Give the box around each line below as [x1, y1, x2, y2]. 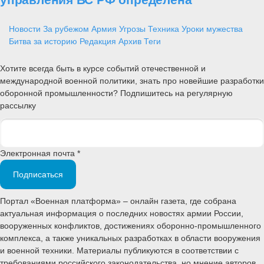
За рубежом [43, 24, 89, 34]
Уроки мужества [181, 24, 243, 34]
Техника [148, 24, 179, 34]
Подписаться [13, 169, 63, 179]
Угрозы [119, 24, 146, 34]
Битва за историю [9, 37, 77, 47]
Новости [9, 24, 41, 34]
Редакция [80, 37, 116, 47]
